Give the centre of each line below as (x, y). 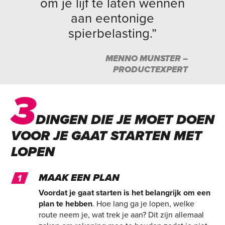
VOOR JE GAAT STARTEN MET (106, 136)
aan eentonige (113, 18)
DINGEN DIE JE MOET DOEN (125, 120)
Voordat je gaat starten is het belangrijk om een (124, 193)
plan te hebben (65, 204)
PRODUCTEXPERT (151, 69)
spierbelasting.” (113, 33)
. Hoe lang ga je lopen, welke (143, 204)
